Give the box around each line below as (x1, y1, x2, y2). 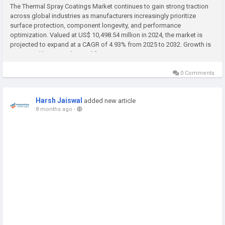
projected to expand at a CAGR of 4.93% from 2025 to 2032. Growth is (10, 40, 211, 48)
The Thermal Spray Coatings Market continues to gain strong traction (10, 2, 208, 10)
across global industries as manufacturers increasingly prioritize (10, 12, 196, 20)
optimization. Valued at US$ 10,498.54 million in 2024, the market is (10, 31, 202, 39)
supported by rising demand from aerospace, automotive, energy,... (10, 50, 204, 58)
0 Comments (179, 69, 214, 76)
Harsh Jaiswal (36, 96, 82, 104)
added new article (84, 96, 136, 104)
